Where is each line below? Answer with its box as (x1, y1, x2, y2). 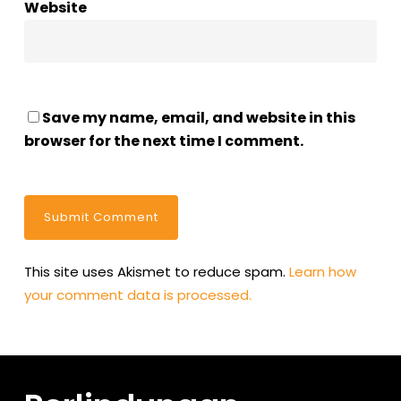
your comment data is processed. (23, 285, 252, 304)
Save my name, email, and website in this (41, 107, 355, 128)
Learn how (288, 261, 356, 281)
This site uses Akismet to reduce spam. (23, 261, 289, 281)
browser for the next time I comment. (23, 130, 303, 151)
